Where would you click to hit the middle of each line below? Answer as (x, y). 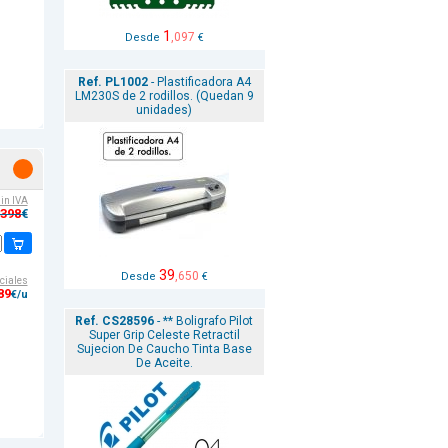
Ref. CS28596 (114, 321)
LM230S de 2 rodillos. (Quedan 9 (164, 96)
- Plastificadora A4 (199, 82)
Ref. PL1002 (112, 82)
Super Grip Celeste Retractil (164, 335)
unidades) (164, 110)
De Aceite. (164, 363)
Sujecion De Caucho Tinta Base (164, 349)
